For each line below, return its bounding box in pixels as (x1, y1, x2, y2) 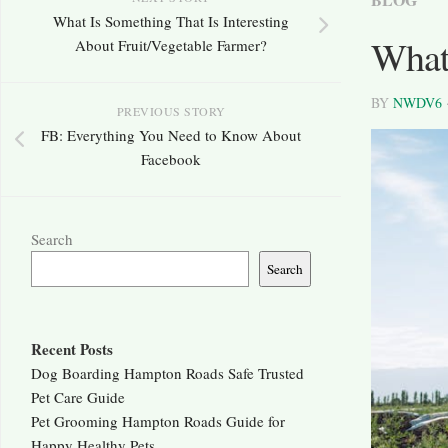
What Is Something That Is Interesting (53, 11, 289, 32)
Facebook (141, 149, 201, 170)
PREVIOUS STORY (116, 103, 226, 120)
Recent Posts (31, 338, 113, 361)
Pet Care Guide (31, 387, 125, 408)
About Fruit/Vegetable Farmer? (75, 35, 267, 56)
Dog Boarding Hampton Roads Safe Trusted (31, 363, 304, 384)
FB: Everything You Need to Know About (41, 125, 301, 146)
